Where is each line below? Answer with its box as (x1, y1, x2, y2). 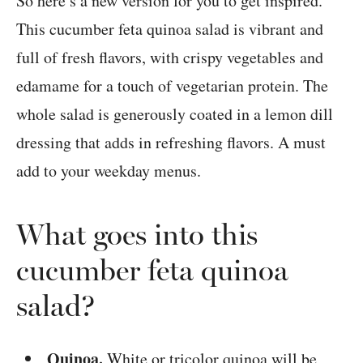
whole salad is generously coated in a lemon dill (16, 103, 333, 126)
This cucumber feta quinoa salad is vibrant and (16, 18, 323, 41)
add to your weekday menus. (16, 160, 201, 182)
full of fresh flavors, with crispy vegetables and (16, 46, 323, 69)
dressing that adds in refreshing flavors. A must (16, 131, 326, 154)
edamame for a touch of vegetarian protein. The (16, 75, 328, 97)
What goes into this (16, 217, 258, 253)
